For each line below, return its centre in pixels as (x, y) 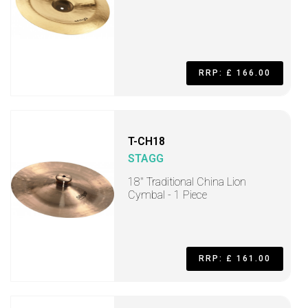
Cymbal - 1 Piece (167, 195)
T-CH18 (146, 141)
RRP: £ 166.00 (235, 73)
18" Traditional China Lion (187, 182)
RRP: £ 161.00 (235, 258)
